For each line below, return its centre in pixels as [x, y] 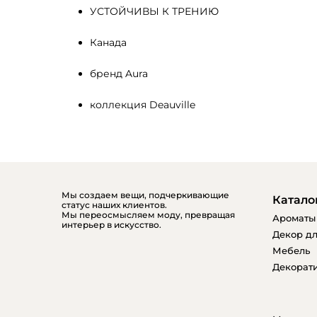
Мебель [291, 250]
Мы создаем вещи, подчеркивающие [145, 195]
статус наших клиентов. [114, 205]
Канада [108, 42]
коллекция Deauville [143, 105]
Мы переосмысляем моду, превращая [148, 215]
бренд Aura [119, 74]
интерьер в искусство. [111, 225]
